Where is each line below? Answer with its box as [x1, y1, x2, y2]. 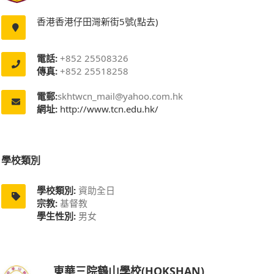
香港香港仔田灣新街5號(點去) [37, 15, 158, 28]
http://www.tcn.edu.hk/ [57, 102, 158, 115]
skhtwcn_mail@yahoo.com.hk [57, 89, 183, 102]
